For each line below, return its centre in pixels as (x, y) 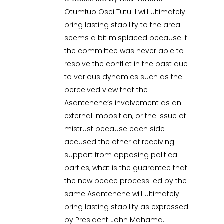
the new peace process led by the (126, 181)
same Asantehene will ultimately (122, 194)
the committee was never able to (124, 51)
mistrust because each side (115, 129)
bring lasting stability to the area (123, 25)
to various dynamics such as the (124, 77)
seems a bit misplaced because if (126, 38)
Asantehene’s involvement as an (123, 103)
